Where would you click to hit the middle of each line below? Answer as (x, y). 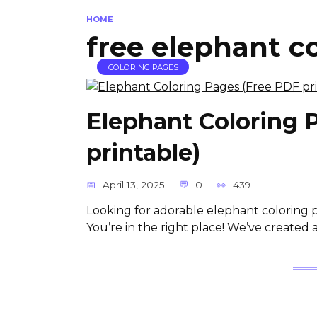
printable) (143, 153)
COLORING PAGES (143, 67)
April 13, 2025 (134, 185)
